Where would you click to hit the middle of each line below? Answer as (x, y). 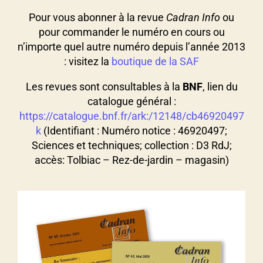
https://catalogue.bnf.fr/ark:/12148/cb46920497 (131, 116)
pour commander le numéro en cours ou (131, 32)
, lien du (220, 87)
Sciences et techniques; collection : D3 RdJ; (131, 145)
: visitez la (88, 61)
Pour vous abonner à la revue (97, 17)
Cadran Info (193, 17)
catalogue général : (131, 101)
